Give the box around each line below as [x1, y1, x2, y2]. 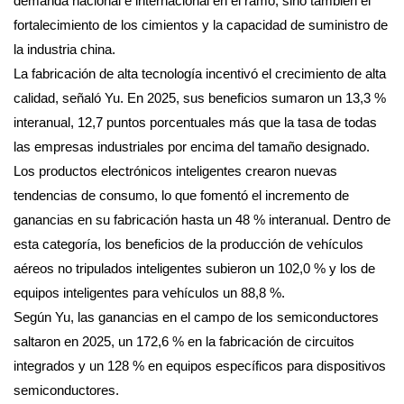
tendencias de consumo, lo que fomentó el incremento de [14, 187, 349, 203]
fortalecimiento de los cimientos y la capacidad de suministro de [14, 16, 388, 32]
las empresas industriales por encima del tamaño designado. [14, 138, 370, 154]
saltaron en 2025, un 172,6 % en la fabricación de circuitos [14, 333, 354, 349]
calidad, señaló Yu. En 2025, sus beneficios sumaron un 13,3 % [14, 89, 386, 106]
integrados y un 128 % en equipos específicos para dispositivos [14, 357, 386, 373]
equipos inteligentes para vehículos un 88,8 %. [14, 284, 285, 300]
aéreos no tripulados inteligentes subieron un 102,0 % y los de [14, 260, 375, 276]
